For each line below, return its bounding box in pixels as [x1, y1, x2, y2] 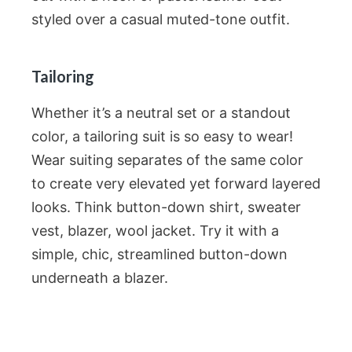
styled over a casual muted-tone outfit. [31, 11, 290, 27]
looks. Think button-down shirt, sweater [31, 199, 301, 215]
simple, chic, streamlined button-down [31, 246, 288, 262]
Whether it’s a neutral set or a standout [31, 104, 291, 121]
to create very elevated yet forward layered [31, 175, 321, 192]
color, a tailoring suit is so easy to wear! [31, 128, 293, 145]
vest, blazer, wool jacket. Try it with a [31, 222, 279, 239]
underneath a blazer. [31, 269, 168, 286]
